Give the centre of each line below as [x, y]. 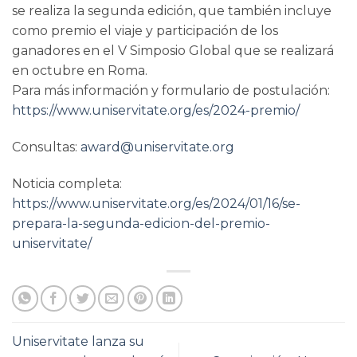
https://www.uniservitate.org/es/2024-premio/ [156, 111]
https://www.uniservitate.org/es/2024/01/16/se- [156, 203]
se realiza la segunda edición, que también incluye [172, 11]
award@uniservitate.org [157, 147]
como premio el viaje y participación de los [145, 31]
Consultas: [46, 147]
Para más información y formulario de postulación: [171, 91]
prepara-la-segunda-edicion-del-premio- [141, 223]
